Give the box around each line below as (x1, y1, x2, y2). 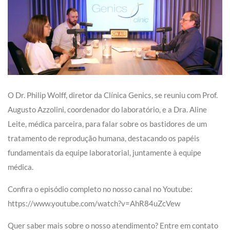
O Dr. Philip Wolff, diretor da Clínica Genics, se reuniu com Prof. (8, 90, 218, 100)
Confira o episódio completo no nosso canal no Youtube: (8, 184, 193, 194)
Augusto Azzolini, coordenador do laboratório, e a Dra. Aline (8, 104, 207, 114)
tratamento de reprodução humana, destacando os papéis (8, 133, 200, 143)
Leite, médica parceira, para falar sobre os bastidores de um (8, 119, 207, 128)
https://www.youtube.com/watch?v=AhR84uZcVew (8, 198, 180, 208)
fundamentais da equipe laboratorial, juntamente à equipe (8, 147, 201, 157)
